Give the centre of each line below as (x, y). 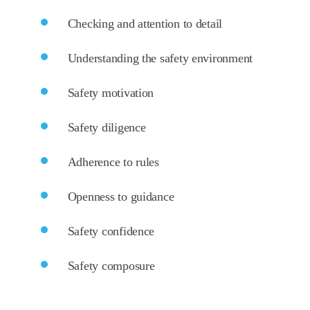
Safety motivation (111, 93)
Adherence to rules (113, 162)
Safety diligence (107, 127)
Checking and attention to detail (145, 24)
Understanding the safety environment (160, 58)
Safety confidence (111, 231)
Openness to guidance (121, 197)
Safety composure (111, 266)
